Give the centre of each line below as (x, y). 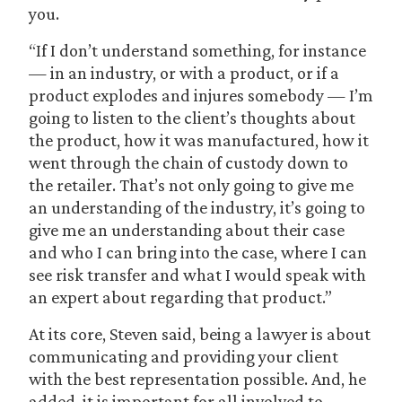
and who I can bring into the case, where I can (198, 252)
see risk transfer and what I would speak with (197, 275)
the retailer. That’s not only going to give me (191, 185)
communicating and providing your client (184, 356)
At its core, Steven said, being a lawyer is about (200, 334)
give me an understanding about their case (187, 230)
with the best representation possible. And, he (197, 379)
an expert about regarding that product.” (180, 297)
